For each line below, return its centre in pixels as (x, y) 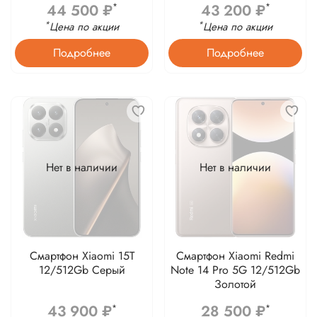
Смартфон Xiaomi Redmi (235, 256)
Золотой (235, 284)
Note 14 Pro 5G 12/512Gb (235, 270)
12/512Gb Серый (82, 270)
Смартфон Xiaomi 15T (82, 256)
